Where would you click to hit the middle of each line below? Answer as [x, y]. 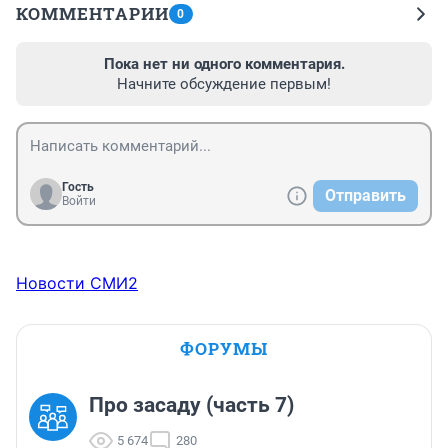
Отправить [365, 195]
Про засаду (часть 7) [191, 404]
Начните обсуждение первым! [224, 83]
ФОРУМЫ [224, 348]
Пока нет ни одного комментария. [224, 63]
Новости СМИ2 [77, 282]
